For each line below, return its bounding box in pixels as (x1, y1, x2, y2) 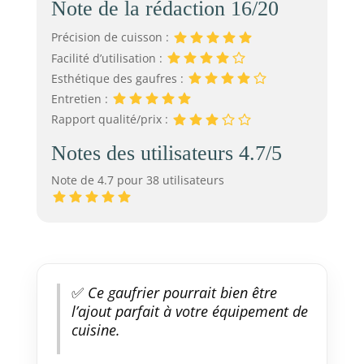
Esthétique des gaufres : (50, 70, 187, 86)
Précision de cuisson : (50, 29, 172, 45)
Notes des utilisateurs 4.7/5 (50, 141, 282, 165)
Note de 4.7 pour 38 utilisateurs (50, 171, 224, 188)
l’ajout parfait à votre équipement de (71, 301, 308, 321)
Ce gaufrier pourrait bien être (83, 282, 277, 302)
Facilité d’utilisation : (50, 50, 166, 66)
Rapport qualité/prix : (50, 111, 171, 128)
